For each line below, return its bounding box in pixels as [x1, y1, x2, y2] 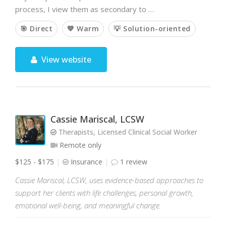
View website [39, 54, 92, 65]
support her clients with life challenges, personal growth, [15, 188, 193, 198]
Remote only [58, 140, 101, 150]
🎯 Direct [20, 24, 52, 33]
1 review [118, 157, 147, 166]
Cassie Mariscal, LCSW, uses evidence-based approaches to [15, 175, 203, 185]
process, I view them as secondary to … [15, 4, 154, 14]
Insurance [69, 157, 104, 166]
